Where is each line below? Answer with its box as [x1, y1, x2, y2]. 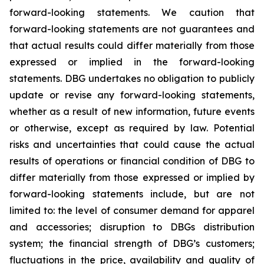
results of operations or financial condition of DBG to [9, 155, 255, 167]
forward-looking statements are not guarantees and [9, 23, 255, 35]
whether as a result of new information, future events [9, 105, 255, 117]
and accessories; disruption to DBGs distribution [9, 221, 255, 233]
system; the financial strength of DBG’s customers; [9, 237, 255, 249]
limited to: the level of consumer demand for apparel [9, 204, 255, 216]
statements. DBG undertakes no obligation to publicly [9, 72, 255, 84]
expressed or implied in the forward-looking [9, 56, 255, 68]
